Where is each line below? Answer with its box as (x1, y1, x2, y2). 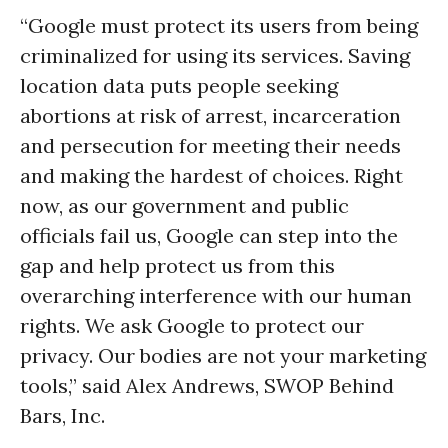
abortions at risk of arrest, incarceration (20, 103, 401, 128)
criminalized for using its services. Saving (20, 43, 410, 68)
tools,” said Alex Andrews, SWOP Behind (20, 373, 394, 398)
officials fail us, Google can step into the (20, 223, 398, 248)
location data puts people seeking (20, 73, 338, 98)
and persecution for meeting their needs (20, 133, 401, 158)
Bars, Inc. (20, 403, 105, 428)
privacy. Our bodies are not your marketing (20, 343, 426, 368)
